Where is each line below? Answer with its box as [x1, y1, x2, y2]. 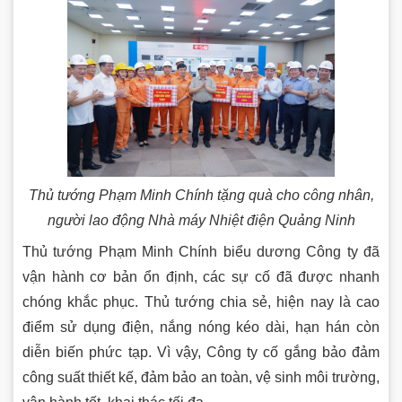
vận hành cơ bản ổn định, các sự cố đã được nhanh [22, 268, 380, 284]
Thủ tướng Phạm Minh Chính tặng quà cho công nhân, [28, 187, 374, 203]
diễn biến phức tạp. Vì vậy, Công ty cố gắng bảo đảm [22, 344, 380, 360]
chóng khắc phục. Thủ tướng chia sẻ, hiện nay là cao [22, 293, 380, 310]
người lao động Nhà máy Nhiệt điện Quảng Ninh [47, 212, 355, 228]
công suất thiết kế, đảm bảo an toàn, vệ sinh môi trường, [22, 369, 380, 385]
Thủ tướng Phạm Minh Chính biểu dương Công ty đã [22, 243, 380, 259]
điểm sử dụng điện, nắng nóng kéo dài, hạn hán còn [22, 319, 380, 335]
